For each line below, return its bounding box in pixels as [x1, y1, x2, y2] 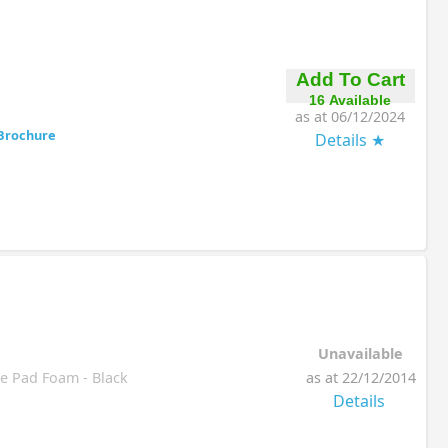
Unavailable [318, 343, 403, 363]
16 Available [309, 91, 391, 108]
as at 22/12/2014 [305, 367, 416, 387]
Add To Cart [295, 68, 405, 90]
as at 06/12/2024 [295, 106, 405, 126]
